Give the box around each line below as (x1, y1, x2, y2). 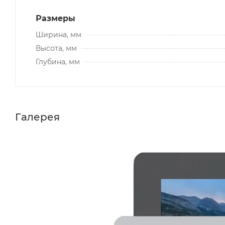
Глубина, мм (36, 57, 80, 66)
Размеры (36, 13, 75, 23)
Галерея (15, 110, 60, 123)
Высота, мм (36, 43, 77, 53)
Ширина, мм (36, 30, 81, 39)
